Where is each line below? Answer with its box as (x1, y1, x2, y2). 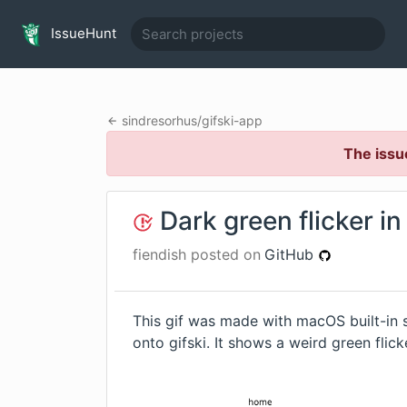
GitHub (264, 245, 318, 263)
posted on (186, 245, 261, 263)
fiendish (133, 245, 186, 263)
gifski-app (201, 113, 263, 128)
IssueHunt (47, 24, 116, 42)
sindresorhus (121, 113, 197, 128)
